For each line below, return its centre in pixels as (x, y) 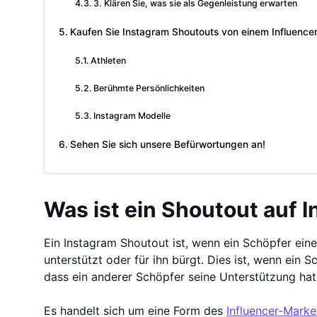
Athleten (109, 61)
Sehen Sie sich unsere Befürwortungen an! (167, 145)
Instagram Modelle (132, 116)
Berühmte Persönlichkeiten (149, 88)
